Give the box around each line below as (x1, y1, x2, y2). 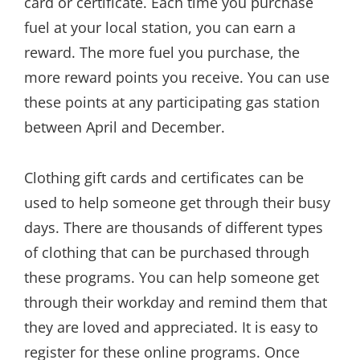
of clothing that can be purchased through (24, 242, 309, 262)
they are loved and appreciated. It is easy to (24, 317, 318, 337)
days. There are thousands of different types (24, 217, 323, 237)
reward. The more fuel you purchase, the (24, 43, 300, 62)
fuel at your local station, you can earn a (24, 18, 296, 37)
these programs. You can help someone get (24, 267, 319, 287)
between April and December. (24, 117, 225, 137)
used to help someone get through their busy (24, 192, 330, 212)
